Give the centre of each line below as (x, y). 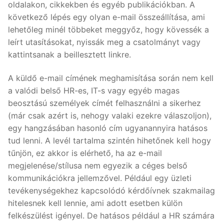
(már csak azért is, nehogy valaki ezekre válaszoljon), (110, 116)
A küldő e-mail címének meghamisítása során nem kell (111, 78)
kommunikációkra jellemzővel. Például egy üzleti (100, 178)
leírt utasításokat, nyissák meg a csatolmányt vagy (104, 42)
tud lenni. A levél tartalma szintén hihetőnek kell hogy (109, 141)
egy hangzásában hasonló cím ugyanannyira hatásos (108, 128)
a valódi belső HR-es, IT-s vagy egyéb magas (94, 91)
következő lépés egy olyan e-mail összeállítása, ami (106, 17)
